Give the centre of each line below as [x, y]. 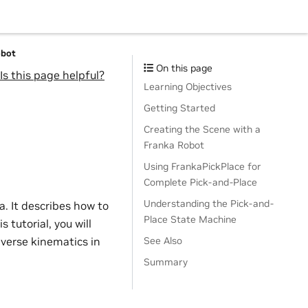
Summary [166, 262]
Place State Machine [190, 219]
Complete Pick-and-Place [200, 182]
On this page [183, 68]
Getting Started [179, 108]
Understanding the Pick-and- [209, 203]
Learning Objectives [188, 87]
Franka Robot [174, 145]
